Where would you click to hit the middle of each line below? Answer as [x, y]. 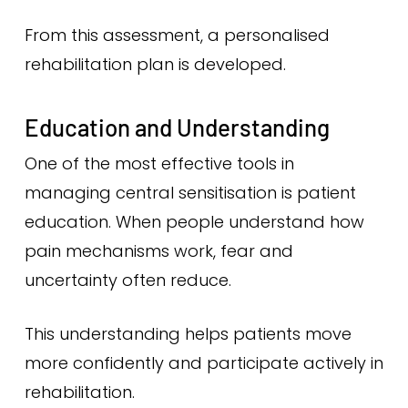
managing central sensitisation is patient [190, 193]
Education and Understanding [177, 127]
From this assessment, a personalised [177, 35]
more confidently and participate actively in [204, 363]
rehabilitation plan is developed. [155, 64]
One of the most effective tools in [159, 163]
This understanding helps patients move [188, 334]
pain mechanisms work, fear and [158, 251]
